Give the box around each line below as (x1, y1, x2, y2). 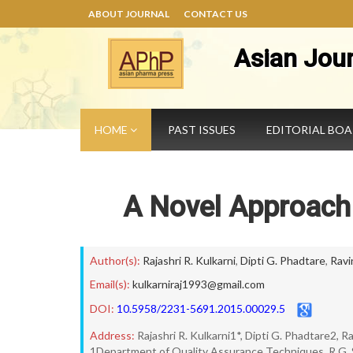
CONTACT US (184, 8, 247, 20)
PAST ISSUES (168, 123, 236, 136)
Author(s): (90, 254, 140, 267)
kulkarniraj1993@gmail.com (132, 277, 265, 291)
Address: (90, 329, 135, 342)
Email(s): (90, 277, 130, 291)
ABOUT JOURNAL (88, 8, 169, 20)
